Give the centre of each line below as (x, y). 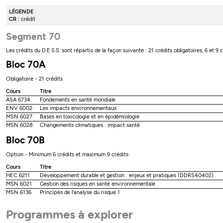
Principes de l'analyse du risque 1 (80, 192)
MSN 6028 (20, 125)
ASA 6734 (18, 100)
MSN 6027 (19, 116)
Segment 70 (33, 36)
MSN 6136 (19, 192)
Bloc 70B (26, 140)
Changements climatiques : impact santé (90, 125)
